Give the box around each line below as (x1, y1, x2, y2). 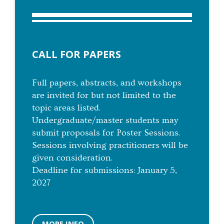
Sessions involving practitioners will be (32, 139, 188, 150)
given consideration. (32, 152, 112, 163)
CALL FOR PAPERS (32, 47, 121, 61)
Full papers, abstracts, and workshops (32, 77, 181, 88)
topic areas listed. (32, 102, 100, 113)
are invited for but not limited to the (32, 89, 176, 100)
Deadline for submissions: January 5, (32, 164, 177, 175)
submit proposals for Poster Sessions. (32, 127, 180, 138)
